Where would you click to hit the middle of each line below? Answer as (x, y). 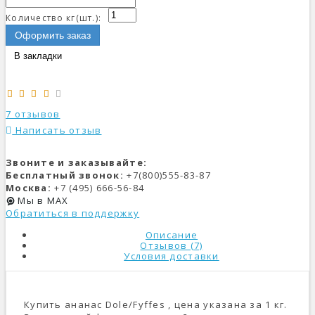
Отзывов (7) (172, 245)
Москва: (28, 188)
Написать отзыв (57, 130)
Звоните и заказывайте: (77, 162)
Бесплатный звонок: (65, 175)
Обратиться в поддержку (73, 213)
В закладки (38, 56)
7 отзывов (33, 114)
